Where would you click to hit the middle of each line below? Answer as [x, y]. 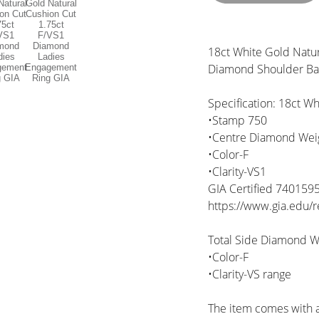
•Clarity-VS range [250, 274]
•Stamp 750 [237, 120]
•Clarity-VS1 [237, 172]
